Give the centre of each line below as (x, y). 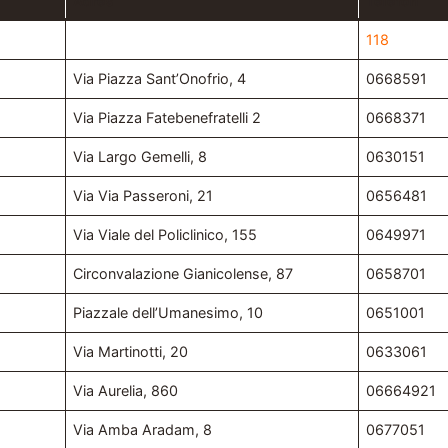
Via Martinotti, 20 (131, 352)
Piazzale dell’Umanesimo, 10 (168, 313)
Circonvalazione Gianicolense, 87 (183, 274)
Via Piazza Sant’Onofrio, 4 (160, 79)
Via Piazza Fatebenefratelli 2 (167, 118)
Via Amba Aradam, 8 (143, 430)
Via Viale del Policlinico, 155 (165, 235)
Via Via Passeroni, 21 (143, 196)
